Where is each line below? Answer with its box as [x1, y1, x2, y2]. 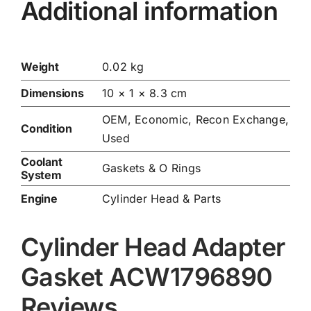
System [20, 167, 62, 182]
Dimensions [20, 85, 84, 100]
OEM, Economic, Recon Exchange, [101, 112, 289, 126]
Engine [20, 191, 58, 205]
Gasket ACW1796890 [20, 261, 273, 292]
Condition [20, 121, 72, 135]
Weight [20, 59, 59, 74]
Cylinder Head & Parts [101, 191, 221, 205]
